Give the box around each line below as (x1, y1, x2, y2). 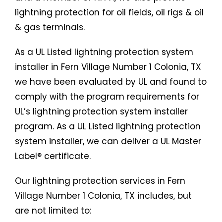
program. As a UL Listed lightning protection (15, 120, 201, 133)
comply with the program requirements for (15, 91, 199, 103)
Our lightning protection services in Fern (15, 175, 185, 187)
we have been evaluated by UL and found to (15, 76, 207, 88)
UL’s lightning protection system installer (15, 106, 188, 118)
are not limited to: (15, 205, 91, 217)
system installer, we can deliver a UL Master (15, 135, 201, 148)
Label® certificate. (15, 150, 91, 163)
